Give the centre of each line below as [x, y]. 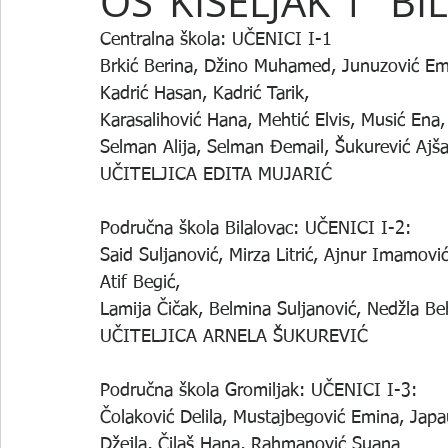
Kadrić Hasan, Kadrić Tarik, [204, 94]
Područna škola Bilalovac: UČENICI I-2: [255, 229]
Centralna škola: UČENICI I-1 [216, 40]
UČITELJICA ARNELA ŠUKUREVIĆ [234, 337]
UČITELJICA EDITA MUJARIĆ [216, 175]
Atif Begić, [140, 283]
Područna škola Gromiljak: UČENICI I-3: [258, 391]
